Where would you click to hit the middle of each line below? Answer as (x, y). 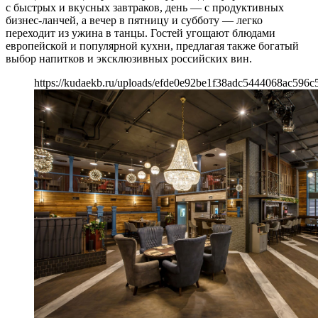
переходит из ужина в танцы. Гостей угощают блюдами (141, 33)
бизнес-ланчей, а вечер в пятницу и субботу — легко (134, 20)
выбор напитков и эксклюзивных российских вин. (129, 58)
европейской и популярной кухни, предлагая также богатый (152, 45)
